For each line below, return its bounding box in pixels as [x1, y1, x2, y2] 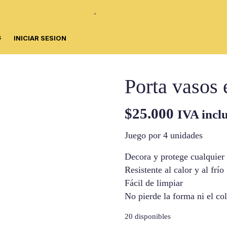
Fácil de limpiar [125, 178, 183, 188]
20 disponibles [125, 212, 171, 220]
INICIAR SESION [14, 33, 66, 42]
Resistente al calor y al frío [125, 165, 224, 175]
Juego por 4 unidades [125, 130, 203, 140]
